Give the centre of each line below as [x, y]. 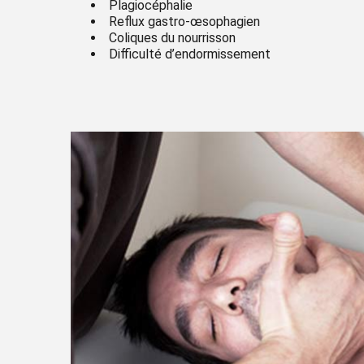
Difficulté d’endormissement [190, 54]
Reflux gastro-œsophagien [184, 21]
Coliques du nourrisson [172, 37]
